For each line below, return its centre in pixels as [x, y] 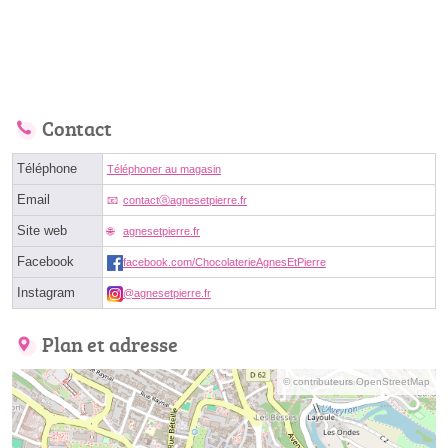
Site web [42, 230]
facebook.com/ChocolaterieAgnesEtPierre [224, 261]
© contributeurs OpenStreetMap [356, 381]
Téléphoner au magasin [164, 168]
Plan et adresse [110, 343]
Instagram [46, 292]
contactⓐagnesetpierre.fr [185, 199]
